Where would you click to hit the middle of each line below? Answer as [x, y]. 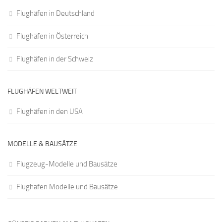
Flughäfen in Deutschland [55, 13]
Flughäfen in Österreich [52, 36]
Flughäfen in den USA [50, 111]
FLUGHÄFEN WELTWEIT [42, 91]
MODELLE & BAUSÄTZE [42, 144]
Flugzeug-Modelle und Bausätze [67, 164]
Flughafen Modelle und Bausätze [67, 187]
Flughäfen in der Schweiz [55, 59]
